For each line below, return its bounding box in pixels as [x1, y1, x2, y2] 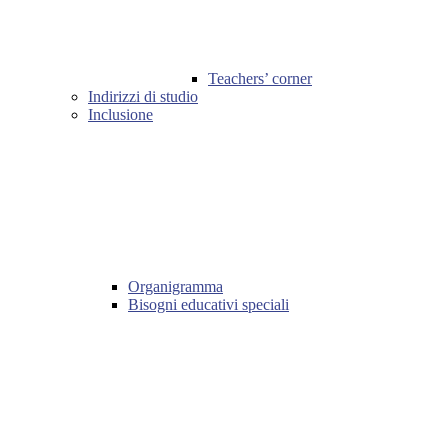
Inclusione [88, 106, 153, 124]
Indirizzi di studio [88, 88, 198, 106]
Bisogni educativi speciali [128, 296, 289, 314]
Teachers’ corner [208, 70, 312, 88]
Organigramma [128, 278, 223, 296]
